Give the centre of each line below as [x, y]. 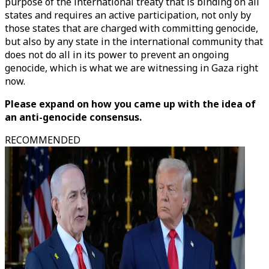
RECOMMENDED [43, 140]
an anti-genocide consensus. [73, 117]
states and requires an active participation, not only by [128, 15]
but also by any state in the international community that [134, 41]
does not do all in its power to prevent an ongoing [117, 55]
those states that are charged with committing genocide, [131, 28]
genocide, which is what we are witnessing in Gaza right [131, 68]
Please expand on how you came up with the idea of [130, 104]
